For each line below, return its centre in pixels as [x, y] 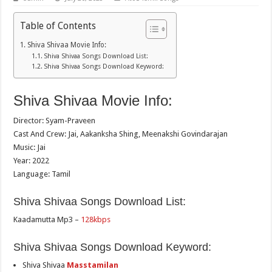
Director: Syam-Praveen [55, 121]
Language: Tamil [42, 174]
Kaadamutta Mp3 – [47, 220]
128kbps [96, 220]
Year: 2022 [32, 161]
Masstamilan [93, 265]
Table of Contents [58, 25]
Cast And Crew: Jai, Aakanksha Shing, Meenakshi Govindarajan [121, 134]
